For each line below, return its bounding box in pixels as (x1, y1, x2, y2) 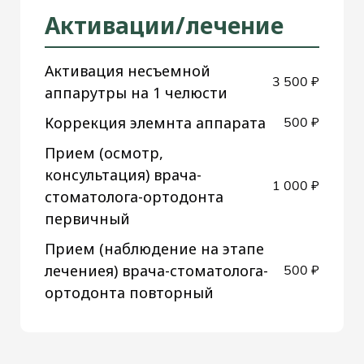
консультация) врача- (45, 164, 201, 184)
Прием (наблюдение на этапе (45, 238, 264, 258)
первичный (45, 208, 130, 228)
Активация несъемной (45, 60, 210, 80)
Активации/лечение (45, 9, 284, 41)
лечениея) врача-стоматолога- (45, 260, 268, 280)
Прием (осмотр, (45, 142, 163, 162)
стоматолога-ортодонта (45, 186, 223, 206)
